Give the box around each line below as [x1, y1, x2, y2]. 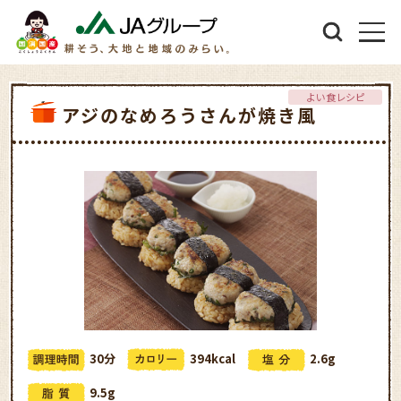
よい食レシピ [305, 89, 365, 104]
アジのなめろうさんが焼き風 [62, 101, 318, 128]
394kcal [190, 349, 235, 367]
